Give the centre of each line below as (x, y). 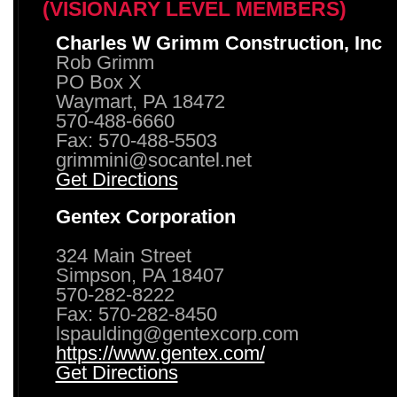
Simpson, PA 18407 (140, 276)
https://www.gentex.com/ (160, 354)
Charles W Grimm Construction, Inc (218, 43)
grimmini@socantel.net (153, 160)
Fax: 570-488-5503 (136, 141)
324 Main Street (123, 256)
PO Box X (98, 82)
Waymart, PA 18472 (140, 102)
